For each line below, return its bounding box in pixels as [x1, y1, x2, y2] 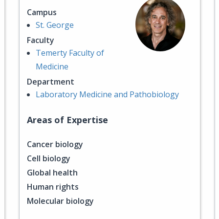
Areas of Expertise [27, 114, 108, 126]
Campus [27, 7, 57, 18]
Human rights [27, 181, 79, 192]
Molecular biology [27, 196, 94, 206]
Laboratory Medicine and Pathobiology [36, 89, 179, 100]
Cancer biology [27, 139, 83, 150]
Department [27, 76, 74, 87]
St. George [36, 20, 74, 30]
